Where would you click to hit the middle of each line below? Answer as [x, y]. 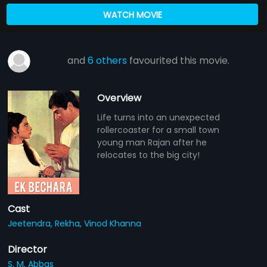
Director [28, 249]
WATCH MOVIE [132, 15]
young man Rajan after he [152, 142]
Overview [119, 98]
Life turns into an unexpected [159, 117]
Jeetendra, [32, 223]
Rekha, [70, 223]
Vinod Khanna [113, 223]
